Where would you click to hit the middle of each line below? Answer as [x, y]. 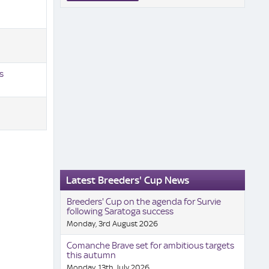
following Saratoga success [120, 211]
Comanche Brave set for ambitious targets [150, 246]
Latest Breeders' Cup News [127, 180]
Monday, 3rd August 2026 [112, 224]
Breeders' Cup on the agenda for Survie [144, 202]
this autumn [91, 255]
